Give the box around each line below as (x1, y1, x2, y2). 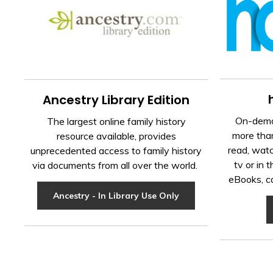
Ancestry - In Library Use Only (53, 190, 180, 201)
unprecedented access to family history (30, 144, 202, 157)
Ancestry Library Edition (43, 91, 190, 108)
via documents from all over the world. (32, 158, 200, 171)
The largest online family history (46, 115, 186, 127)
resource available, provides (56, 129, 176, 142)
